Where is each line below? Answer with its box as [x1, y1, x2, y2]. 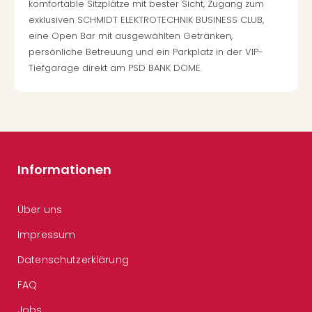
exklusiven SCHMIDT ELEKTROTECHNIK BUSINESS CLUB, [29, 13, 264, 26]
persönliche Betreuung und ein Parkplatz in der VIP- [29, 45, 263, 58]
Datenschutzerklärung [17, 253, 129, 267]
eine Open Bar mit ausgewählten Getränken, [29, 29, 233, 42]
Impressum [17, 228, 76, 242]
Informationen [17, 161, 111, 178]
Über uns [17, 203, 63, 217]
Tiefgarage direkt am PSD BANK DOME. [29, 61, 202, 75]
